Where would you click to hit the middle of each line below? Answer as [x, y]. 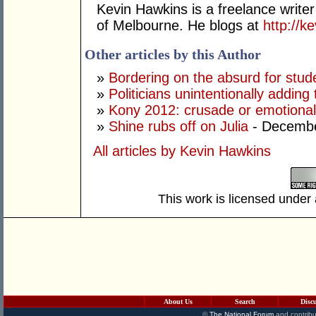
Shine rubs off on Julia [178, 127]
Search [245, 302]
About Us [178, 302]
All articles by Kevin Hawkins [182, 151]
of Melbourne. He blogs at [180, 26]
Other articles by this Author [173, 55]
